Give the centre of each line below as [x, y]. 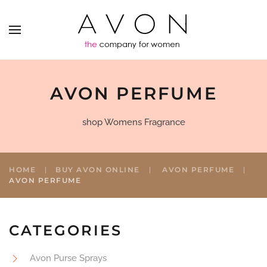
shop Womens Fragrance [133, 122]
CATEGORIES [66, 230]
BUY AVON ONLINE [98, 170]
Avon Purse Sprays [68, 258]
